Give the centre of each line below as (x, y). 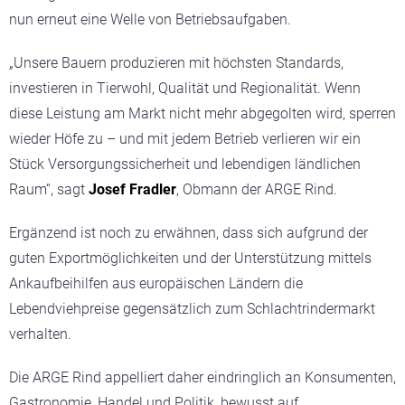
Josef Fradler (132, 190)
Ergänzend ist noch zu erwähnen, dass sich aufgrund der (188, 233)
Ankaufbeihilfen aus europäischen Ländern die (156, 284)
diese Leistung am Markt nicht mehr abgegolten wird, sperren (202, 114)
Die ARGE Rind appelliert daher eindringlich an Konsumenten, (202, 378)
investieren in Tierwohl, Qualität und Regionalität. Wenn (185, 89)
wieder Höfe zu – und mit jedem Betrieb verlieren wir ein (185, 139)
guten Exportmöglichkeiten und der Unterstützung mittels (190, 259)
